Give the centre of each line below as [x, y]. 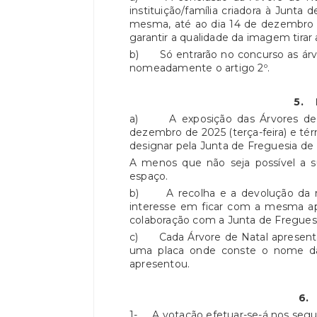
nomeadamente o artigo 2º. [201, 68]
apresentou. [161, 264]
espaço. [150, 176]
